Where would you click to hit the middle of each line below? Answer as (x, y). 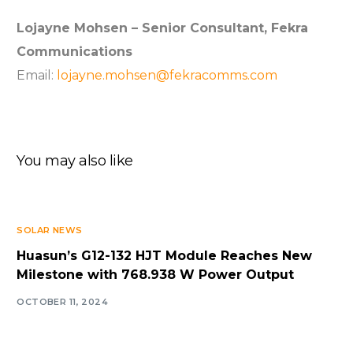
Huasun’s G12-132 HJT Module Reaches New (165, 256)
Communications (75, 52)
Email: (37, 76)
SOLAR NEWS (50, 230)
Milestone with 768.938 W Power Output (156, 275)
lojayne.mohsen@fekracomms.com (167, 76)
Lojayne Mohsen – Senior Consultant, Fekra (163, 28)
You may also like (75, 161)
